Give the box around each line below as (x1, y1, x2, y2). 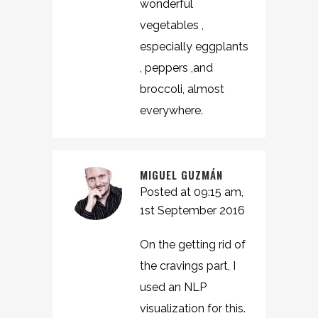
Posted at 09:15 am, (140, 185, 243, 199)
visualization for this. (140, 302, 246, 315)
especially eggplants (140, 40, 248, 53)
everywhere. (140, 104, 203, 117)
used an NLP (140, 280, 207, 294)
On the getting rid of (140, 238, 246, 251)
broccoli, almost (140, 82, 224, 96)
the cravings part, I (140, 259, 236, 273)
